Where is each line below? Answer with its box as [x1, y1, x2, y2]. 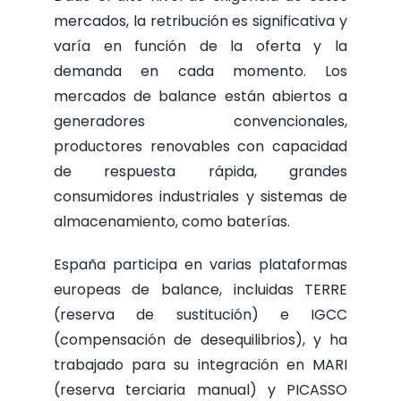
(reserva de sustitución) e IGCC [53, 304, 348, 326]
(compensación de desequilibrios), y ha [53, 329, 348, 351]
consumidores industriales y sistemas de [53, 186, 348, 208]
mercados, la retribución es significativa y [53, 11, 348, 32]
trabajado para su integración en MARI [53, 354, 348, 376]
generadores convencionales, [53, 111, 348, 132]
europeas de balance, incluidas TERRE [53, 279, 348, 301]
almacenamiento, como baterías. [53, 211, 290, 233]
